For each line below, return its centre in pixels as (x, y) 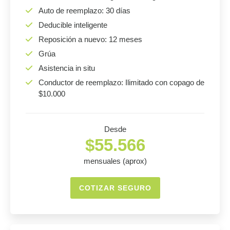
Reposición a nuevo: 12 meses (90, 39)
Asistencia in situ (67, 68)
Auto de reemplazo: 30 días (84, 11)
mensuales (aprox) (115, 161)
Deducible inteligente (73, 25)
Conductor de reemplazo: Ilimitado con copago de (121, 82)
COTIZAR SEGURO (115, 188)
